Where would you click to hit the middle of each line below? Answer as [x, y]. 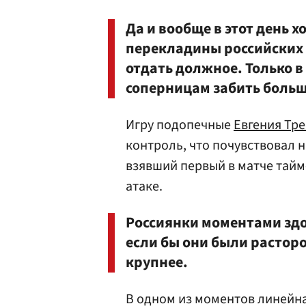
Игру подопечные [180, 125]
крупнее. [157, 262]
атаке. [144, 186]
